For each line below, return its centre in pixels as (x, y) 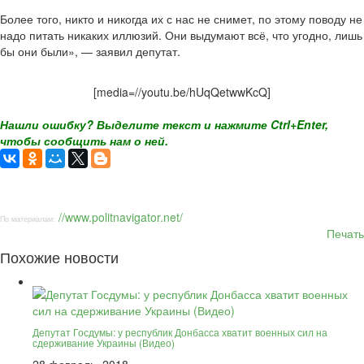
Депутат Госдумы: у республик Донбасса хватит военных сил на (180, 332)
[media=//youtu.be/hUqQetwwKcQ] (182, 92)
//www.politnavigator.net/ (121, 217)
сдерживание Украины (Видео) (104, 342)
